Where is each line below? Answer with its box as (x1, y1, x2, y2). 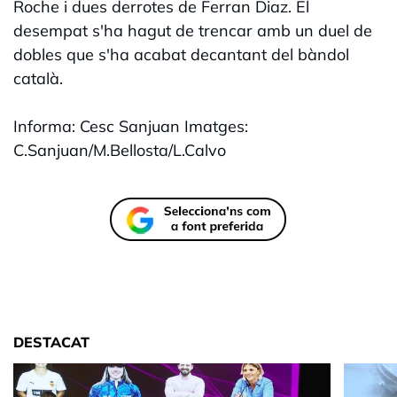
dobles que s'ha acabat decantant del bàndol (13, 44, 349, 66)
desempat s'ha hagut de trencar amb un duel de (13, 20, 372, 42)
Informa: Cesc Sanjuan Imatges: (13, 116, 248, 137)
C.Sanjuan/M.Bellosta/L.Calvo (13, 140, 226, 161)
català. (13, 68, 63, 90)
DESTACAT (13, 333, 90, 352)
